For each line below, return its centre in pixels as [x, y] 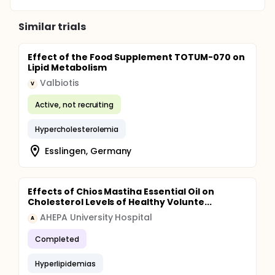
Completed [57, 239]
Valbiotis [60, 83]
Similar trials [52, 27]
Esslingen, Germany [88, 151]
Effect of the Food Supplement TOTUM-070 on [136, 57]
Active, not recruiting [75, 104]
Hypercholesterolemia [77, 129]
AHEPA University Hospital [96, 217]
